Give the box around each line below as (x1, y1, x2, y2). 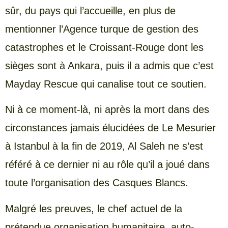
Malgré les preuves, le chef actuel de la (5, 203, 182, 214)
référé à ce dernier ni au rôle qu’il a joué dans (5, 159, 210, 170)
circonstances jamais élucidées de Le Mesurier (5, 122, 216, 134)
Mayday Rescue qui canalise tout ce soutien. (5, 78, 207, 90)
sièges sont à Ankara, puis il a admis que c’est (5, 60, 214, 71)
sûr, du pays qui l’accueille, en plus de (5, 5, 176, 16)
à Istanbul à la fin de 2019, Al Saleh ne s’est (5, 140, 203, 152)
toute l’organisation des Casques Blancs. (5, 177, 188, 189)
